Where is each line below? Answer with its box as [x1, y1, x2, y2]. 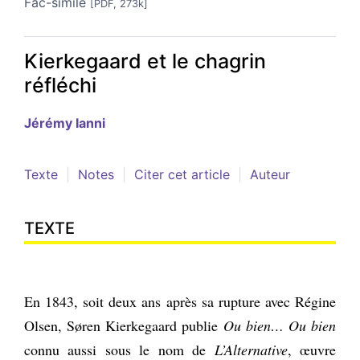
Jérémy [24, 114, 76, 131]
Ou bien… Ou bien [223, 315, 337, 335]
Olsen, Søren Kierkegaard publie [24, 315, 223, 335]
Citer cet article [134, 166, 230, 182]
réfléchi [24, 72, 96, 97]
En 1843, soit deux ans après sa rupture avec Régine [24, 291, 336, 311]
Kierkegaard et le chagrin [24, 48, 266, 73]
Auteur [250, 166, 290, 182]
